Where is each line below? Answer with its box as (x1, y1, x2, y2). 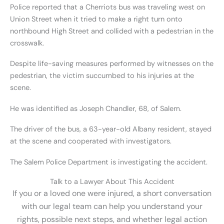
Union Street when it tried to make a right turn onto (10, 14, 182, 24)
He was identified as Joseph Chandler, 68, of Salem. (10, 103, 181, 113)
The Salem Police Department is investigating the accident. (10, 157, 207, 167)
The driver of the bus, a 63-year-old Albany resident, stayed (10, 124, 211, 134)
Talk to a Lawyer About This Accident (49, 177, 174, 186)
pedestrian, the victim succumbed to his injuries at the (10, 71, 194, 80)
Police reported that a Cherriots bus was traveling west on (10, 2, 205, 12)
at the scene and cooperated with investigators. (10, 136, 171, 146)
